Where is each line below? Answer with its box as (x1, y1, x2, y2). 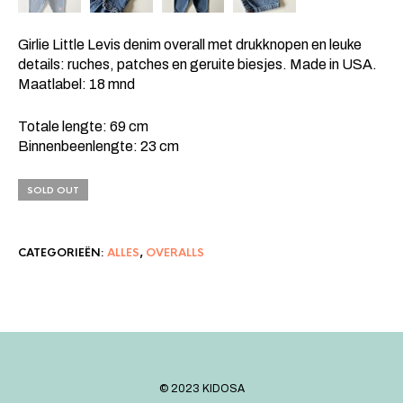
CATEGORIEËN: (18, 245, 107, 260)
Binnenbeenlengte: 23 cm (18, 138, 179, 154)
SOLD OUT (27, 184, 79, 196)
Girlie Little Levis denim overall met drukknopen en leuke (18, 36, 362, 52)
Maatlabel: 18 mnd (18, 76, 135, 92)
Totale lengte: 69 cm (18, 118, 148, 134)
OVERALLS (146, 245, 204, 260)
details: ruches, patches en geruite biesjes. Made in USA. (18, 56, 377, 72)
